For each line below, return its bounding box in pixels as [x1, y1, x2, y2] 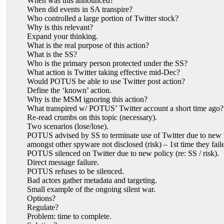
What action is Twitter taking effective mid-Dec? [27, 68, 180, 76]
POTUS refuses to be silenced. [27, 167, 124, 175]
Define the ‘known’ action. [27, 86, 111, 94]
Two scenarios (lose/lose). [27, 122, 108, 130]
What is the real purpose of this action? [27, 41, 149, 49]
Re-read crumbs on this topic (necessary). [27, 113, 157, 121]
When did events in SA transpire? [27, 5, 132, 13]
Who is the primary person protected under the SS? [27, 59, 187, 67]
